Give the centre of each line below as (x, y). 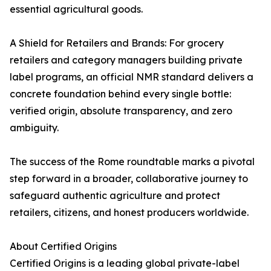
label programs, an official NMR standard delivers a (132, 77)
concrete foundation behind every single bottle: (120, 94)
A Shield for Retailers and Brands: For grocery (117, 43)
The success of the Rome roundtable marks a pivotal (132, 162)
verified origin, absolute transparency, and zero (121, 111)
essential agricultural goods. (76, 9)
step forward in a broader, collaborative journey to (129, 179)
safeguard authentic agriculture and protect (115, 196)
